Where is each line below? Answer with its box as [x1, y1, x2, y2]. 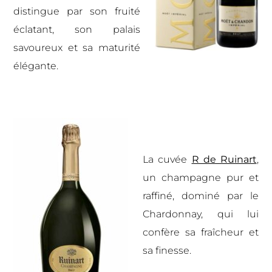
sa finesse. [143, 244, 192, 256]
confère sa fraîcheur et [143, 226, 259, 238]
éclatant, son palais [13, 23, 140, 35]
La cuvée [143, 153, 192, 165]
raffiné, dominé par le [143, 189, 259, 202]
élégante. [13, 59, 59, 72]
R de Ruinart [191, 153, 257, 165]
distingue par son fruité [13, 5, 140, 17]
